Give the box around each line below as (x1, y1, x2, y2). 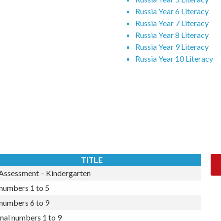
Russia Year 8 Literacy (135, 47, 209, 57)
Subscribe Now (110, 88, 163, 98)
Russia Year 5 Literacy (135, 11, 209, 21)
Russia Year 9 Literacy (135, 59, 209, 69)
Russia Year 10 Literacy (135, 71, 213, 80)
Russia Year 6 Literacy (135, 23, 209, 33)
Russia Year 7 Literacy (135, 35, 209, 45)
